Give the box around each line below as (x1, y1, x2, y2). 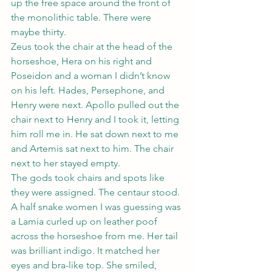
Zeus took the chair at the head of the (11, 41, 175, 52)
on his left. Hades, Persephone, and (11, 84, 167, 96)
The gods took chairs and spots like (11, 172, 167, 183)
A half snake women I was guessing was (11, 201, 183, 212)
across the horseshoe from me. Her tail (11, 230, 180, 242)
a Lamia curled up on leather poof (11, 216, 160, 227)
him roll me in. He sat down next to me (11, 128, 181, 140)
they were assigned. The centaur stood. (11, 186, 182, 198)
